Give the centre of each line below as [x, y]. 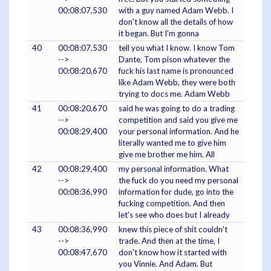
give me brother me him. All [167, 154]
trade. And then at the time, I [169, 240]
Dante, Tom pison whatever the [174, 59]
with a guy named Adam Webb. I [176, 10]
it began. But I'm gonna [159, 33]
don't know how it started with [173, 252]
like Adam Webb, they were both [177, 82]
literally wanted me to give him [172, 142]
